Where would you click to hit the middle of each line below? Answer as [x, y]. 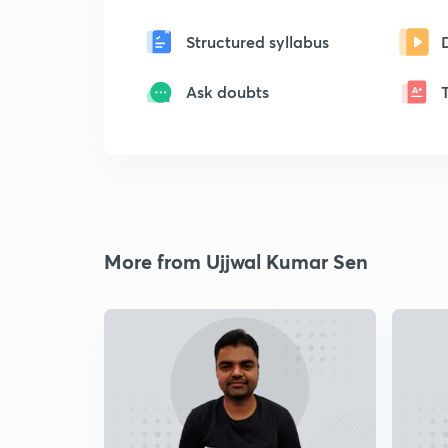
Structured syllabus [257, 41]
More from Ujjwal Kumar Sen [236, 261]
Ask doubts [227, 91]
